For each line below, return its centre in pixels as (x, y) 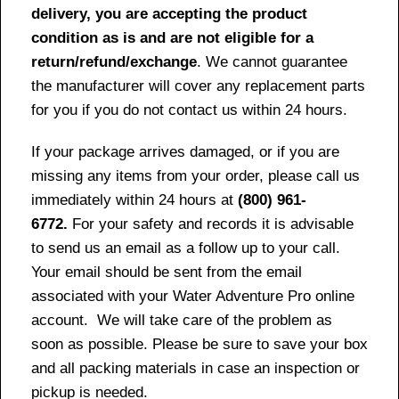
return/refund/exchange (114, 61)
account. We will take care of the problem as (182, 320)
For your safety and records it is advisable (211, 224)
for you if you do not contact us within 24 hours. (189, 110)
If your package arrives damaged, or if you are (185, 151)
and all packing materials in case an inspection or (195, 368)
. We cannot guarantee (272, 61)
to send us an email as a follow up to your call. (188, 248)
